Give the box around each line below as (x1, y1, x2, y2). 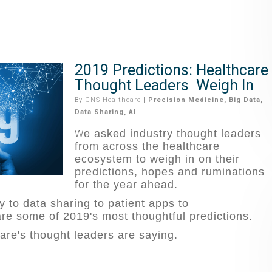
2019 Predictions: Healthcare (74, 61, 268, 79)
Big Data (228, 95, 260, 104)
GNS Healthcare (84, 95, 141, 104)
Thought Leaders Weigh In (74, 76, 254, 94)
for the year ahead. (74, 178, 178, 191)
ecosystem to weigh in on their (74, 152, 240, 165)
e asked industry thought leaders (83, 127, 261, 140)
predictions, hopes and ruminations (74, 165, 265, 178)
